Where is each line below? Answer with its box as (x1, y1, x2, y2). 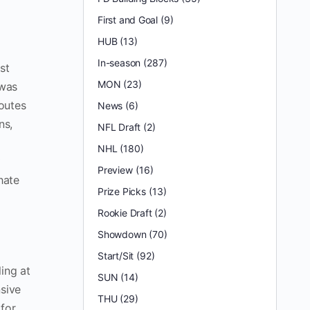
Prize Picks (98, 185, 146, 197)
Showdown (98, 228, 147, 240)
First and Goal (98, 14, 158, 26)
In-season (98, 57, 141, 69)
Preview (98, 164, 133, 176)
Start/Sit (98, 250, 134, 262)
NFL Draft (98, 121, 141, 133)
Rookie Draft (98, 207, 152, 219)
